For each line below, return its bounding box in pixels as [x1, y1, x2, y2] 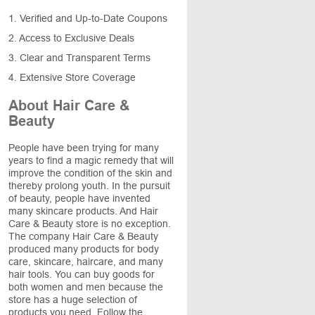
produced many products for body [8, 243, 159, 255]
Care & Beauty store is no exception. [8, 218, 171, 229]
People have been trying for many [8, 142, 159, 153]
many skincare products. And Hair [8, 205, 158, 217]
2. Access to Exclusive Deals [8, 32, 134, 44]
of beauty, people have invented [8, 193, 150, 204]
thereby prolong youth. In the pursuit [8, 180, 170, 191]
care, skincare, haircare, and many [8, 256, 163, 267]
